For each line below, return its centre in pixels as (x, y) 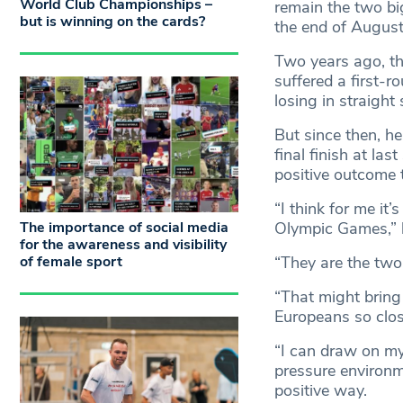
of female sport (71, 262)
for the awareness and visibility (123, 245)
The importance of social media (124, 228)
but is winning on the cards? (112, 21)
